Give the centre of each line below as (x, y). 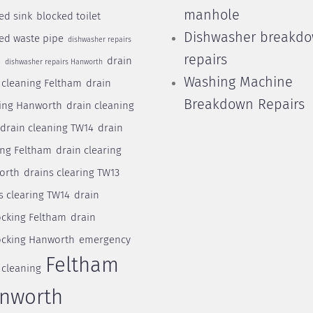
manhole (211, 15)
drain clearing (88, 151)
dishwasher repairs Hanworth (53, 62)
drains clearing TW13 (71, 173)
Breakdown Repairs (244, 105)
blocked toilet (68, 16)
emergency (104, 240)
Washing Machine (238, 82)
